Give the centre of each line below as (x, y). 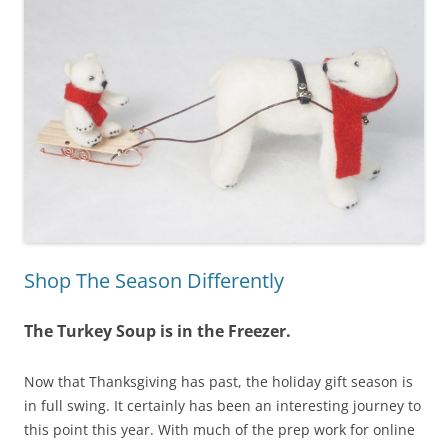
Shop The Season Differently (154, 280)
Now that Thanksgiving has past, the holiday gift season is (218, 381)
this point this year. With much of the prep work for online (219, 429)
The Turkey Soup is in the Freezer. (157, 330)
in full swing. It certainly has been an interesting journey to (222, 405)
